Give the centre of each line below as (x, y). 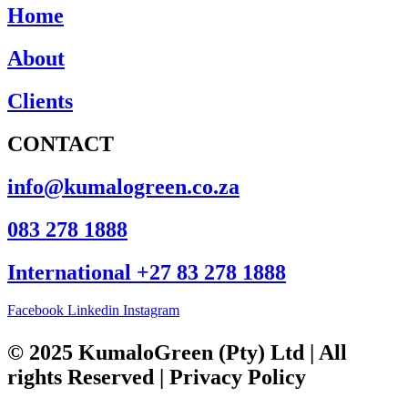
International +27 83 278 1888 (147, 272)
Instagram (151, 311)
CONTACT (61, 143)
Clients (40, 101)
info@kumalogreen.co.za (123, 186)
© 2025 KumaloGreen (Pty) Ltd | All (177, 353)
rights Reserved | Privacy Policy (157, 377)
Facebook (36, 311)
